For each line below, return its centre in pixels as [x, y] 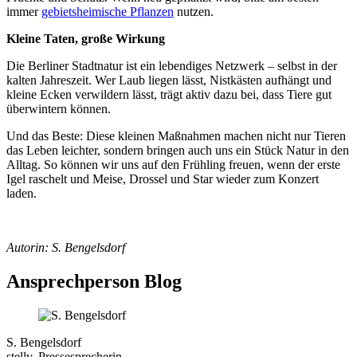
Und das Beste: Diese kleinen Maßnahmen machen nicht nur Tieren [176, 135]
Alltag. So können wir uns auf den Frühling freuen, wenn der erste [173, 164]
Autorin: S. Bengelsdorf [66, 247]
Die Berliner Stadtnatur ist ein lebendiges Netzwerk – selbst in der [172, 65]
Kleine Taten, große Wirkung [86, 38]
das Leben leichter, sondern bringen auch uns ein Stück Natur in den [178, 150]
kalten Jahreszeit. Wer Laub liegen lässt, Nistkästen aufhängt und [169, 80]
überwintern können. [59, 108]
